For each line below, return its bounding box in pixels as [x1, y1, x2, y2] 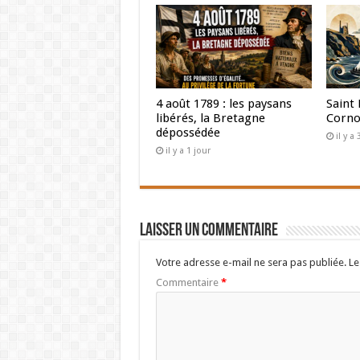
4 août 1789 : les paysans [155, 96, 292, 111]
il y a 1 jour [165, 145, 211, 156]
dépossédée [155, 125, 220, 140]
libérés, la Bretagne [155, 110, 265, 125]
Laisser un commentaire [139, 221, 278, 240]
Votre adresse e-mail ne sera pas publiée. [155, 256, 346, 268]
